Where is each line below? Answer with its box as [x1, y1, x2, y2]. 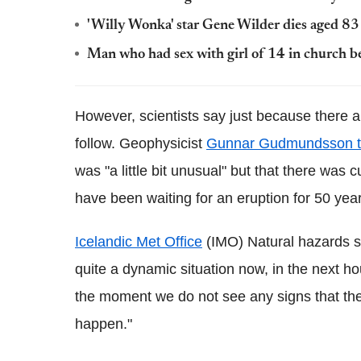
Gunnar [206, 135, 255, 151]
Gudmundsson [259, 135, 353, 151]
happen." [75, 316, 132, 332]
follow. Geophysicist [75, 135, 206, 151]
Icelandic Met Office [75, 234, 202, 250]
